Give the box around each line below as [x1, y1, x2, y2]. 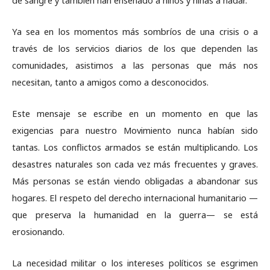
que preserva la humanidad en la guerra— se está [12, 209, 258, 221]
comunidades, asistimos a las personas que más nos [12, 59, 258, 71]
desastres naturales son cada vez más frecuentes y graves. [12, 158, 258, 170]
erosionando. [12, 225, 67, 237]
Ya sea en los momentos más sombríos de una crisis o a [12, 25, 258, 37]
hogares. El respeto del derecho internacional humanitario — [12, 192, 258, 204]
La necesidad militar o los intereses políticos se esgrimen [12, 257, 258, 269]
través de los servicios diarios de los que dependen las [12, 42, 258, 54]
